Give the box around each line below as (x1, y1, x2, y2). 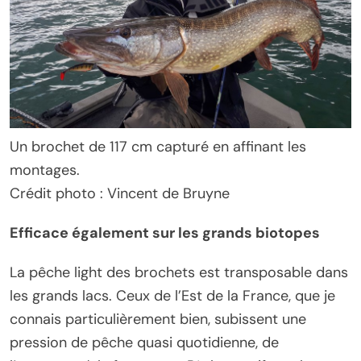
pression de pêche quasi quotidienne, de (10, 333, 279, 353)
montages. (10, 160, 80, 180)
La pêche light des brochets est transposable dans (10, 263, 348, 283)
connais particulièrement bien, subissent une (10, 309, 306, 330)
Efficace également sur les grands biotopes (10, 223, 320, 243)
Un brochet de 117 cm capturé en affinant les (10, 137, 306, 157)
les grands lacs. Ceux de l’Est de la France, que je (10, 286, 335, 306)
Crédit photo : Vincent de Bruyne (10, 184, 230, 204)
